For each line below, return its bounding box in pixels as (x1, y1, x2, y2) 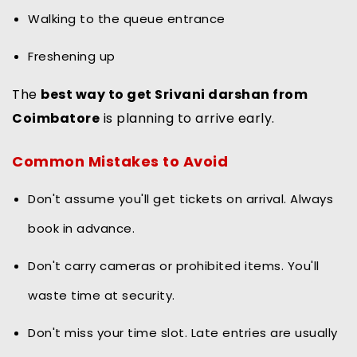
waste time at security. (28, 287, 175, 304)
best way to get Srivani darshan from (41, 85, 308, 104)
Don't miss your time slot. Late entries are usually (28, 324, 338, 342)
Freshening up (28, 48, 116, 65)
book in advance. (28, 220, 135, 237)
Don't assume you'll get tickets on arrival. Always (28, 190, 333, 208)
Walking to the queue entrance (28, 10, 226, 28)
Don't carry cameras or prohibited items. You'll (28, 257, 320, 275)
